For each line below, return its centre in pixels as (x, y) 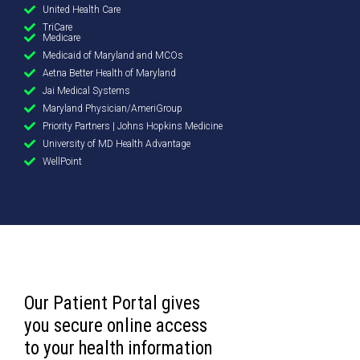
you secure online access (116, 326)
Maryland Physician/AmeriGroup (112, 109)
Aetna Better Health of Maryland (109, 74)
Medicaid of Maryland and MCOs (112, 56)
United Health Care (81, 10)
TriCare (57, 28)
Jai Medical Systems (86, 91)
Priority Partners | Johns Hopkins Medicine (132, 127)
